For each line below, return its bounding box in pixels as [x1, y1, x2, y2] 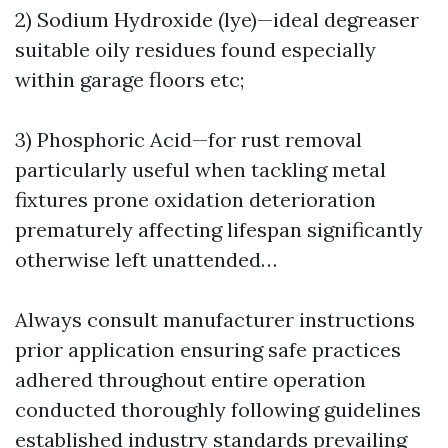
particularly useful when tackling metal [15, 157, 386, 182]
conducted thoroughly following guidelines [15, 397, 421, 422]
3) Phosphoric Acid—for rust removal [15, 127, 362, 152]
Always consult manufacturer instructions [15, 307, 415, 332]
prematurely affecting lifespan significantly [15, 217, 423, 242]
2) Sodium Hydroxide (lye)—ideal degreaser [15, 7, 419, 32]
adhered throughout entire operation [15, 367, 366, 392]
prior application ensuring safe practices [15, 337, 401, 362]
